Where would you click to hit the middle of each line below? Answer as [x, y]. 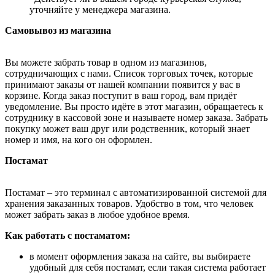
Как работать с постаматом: [68, 236]
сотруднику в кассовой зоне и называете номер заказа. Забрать [136, 118]
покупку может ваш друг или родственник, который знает [127, 129]
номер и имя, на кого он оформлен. [79, 140]
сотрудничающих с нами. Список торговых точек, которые [129, 74]
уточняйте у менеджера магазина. [100, 10]
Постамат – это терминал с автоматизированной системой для [136, 193]
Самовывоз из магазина [58, 31]
